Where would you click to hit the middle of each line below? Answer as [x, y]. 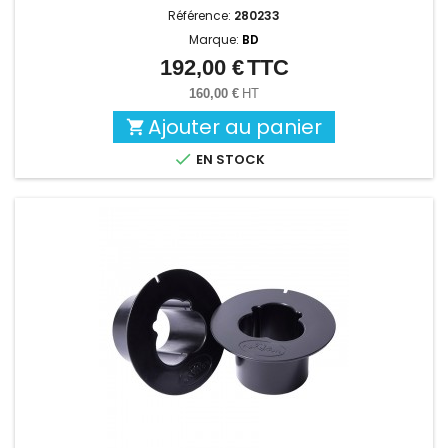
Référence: [201, 15]
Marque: [215, 39]
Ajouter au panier [235, 127]
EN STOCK [229, 159]
